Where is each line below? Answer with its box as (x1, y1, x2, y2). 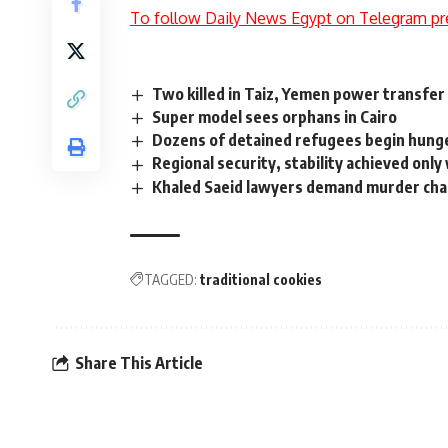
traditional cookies (200, 270, 322, 288)
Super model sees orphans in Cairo (152, 107, 398, 128)
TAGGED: (144, 270, 197, 288)
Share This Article (75, 353, 203, 374)
